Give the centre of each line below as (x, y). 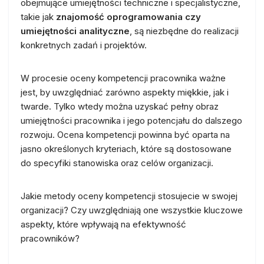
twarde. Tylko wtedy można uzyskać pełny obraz (120, 106)
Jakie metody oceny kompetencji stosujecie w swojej (129, 196)
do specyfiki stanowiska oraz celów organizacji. (117, 163)
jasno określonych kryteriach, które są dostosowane (126, 148)
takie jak (38, 16)
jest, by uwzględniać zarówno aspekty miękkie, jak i (125, 92)
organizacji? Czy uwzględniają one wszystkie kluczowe (132, 210)
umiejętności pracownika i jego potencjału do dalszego (131, 120)
